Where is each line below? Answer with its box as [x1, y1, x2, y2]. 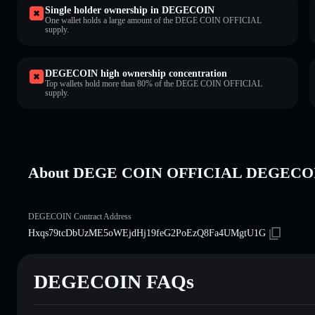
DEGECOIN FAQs [34, 270, 194, 292]
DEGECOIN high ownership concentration [45, 67, 227, 79]
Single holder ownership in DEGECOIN [45, 4, 214, 15]
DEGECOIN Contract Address [28, 211, 131, 221]
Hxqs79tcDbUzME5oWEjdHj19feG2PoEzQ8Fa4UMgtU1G [28, 227, 266, 238]
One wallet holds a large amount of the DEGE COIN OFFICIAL [45, 15, 262, 25]
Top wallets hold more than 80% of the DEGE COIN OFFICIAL [45, 78, 262, 89]
